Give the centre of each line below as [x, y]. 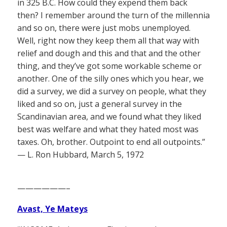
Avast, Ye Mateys [52, 209]
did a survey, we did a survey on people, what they [112, 91]
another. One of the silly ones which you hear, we [110, 78]
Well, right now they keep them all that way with [108, 40]
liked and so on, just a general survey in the [100, 104]
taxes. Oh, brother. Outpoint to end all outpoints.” [111, 142]
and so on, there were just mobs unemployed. [104, 28]
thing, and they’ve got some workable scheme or [109, 66]
